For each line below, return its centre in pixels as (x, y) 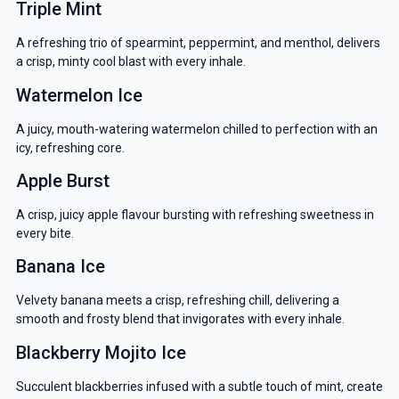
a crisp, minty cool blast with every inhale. (130, 62)
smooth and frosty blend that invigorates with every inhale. (180, 319)
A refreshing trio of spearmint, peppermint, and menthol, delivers (198, 43)
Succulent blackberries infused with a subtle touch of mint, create (199, 386)
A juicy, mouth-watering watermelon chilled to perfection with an (196, 129)
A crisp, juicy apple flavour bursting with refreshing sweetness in (195, 214)
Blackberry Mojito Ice (101, 352)
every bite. (45, 233)
